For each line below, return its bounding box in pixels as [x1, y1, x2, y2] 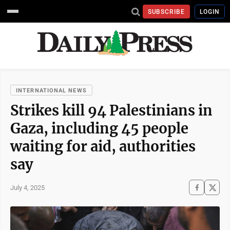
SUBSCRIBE [147, 8, 185, 15]
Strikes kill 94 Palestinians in [10, 102, 213, 119]
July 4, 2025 [10, 183, 45, 191]
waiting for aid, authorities [10, 138, 196, 155]
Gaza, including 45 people [10, 120, 188, 137]
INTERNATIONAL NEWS [16, 87, 87, 94]
